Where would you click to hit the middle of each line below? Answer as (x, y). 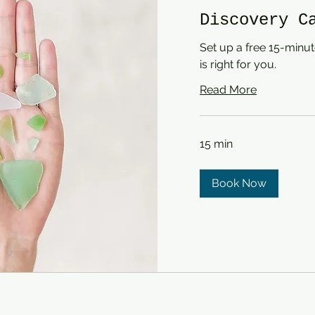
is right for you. (238, 64)
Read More (228, 89)
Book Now (239, 183)
